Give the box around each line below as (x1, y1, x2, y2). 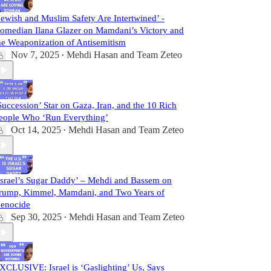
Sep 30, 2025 (11, 212, 62, 222)
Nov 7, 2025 (11, 50, 59, 60)
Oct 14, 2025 (11, 125, 61, 135)
